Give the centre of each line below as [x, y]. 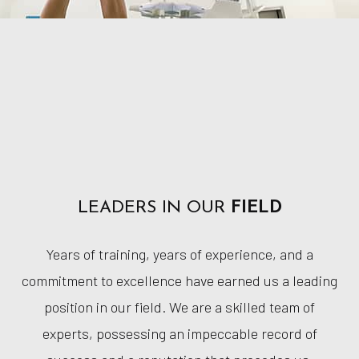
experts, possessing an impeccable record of [179, 333]
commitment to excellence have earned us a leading [179, 280]
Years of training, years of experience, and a [179, 254]
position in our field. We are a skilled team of [179, 307]
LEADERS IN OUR [154, 208]
